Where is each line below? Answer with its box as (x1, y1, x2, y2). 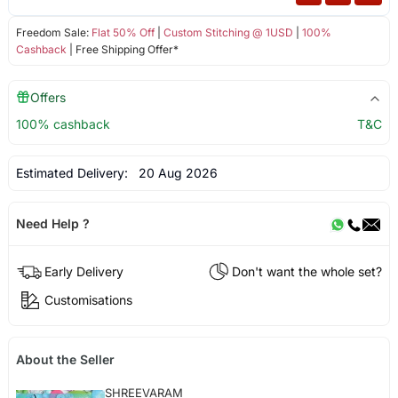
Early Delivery (44, 263, 123, 279)
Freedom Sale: (15, 25, 92, 39)
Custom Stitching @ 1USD (163, 25, 293, 39)
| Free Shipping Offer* (66, 42, 179, 56)
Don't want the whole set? (232, 263, 383, 279)
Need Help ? (15, 215, 90, 231)
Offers (29, 89, 66, 105)
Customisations (44, 291, 132, 307)
